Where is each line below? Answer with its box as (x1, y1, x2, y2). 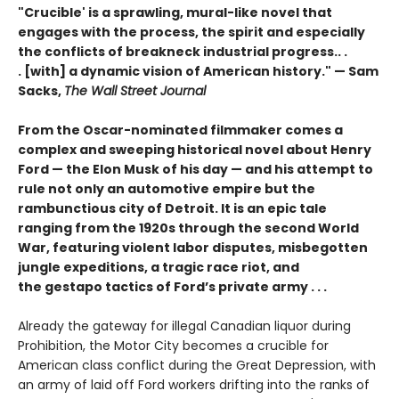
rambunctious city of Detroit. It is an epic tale (18, 199, 327, 217)
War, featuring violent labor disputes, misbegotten (18, 238, 368, 256)
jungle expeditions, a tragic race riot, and (18, 257, 299, 276)
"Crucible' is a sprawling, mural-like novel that (18, 3, 332, 21)
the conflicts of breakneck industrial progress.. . (18, 42, 347, 61)
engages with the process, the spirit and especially (18, 22, 365, 41)
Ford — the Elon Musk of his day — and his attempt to (18, 159, 373, 178)
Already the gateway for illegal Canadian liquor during (18, 316, 351, 335)
